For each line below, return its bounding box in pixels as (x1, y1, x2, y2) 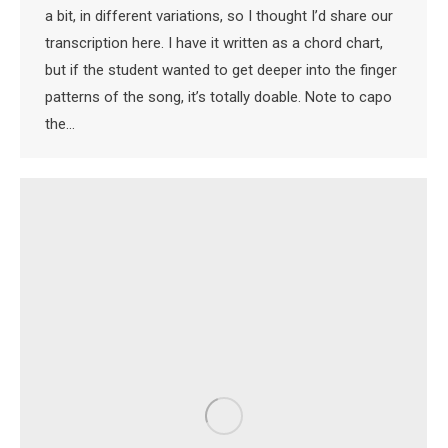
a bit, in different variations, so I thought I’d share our (45, 7, 393, 26)
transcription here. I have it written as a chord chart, (45, 34, 383, 53)
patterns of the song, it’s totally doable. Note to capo (45, 88, 392, 107)
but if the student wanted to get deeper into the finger (45, 61, 397, 80)
